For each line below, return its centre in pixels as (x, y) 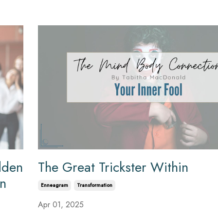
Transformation (94, 185)
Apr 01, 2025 (61, 205)
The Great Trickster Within (113, 167)
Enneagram (54, 185)
